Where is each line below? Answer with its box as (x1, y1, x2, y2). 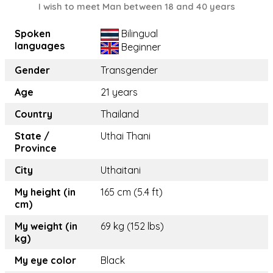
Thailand (101, 108, 139, 121)
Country (15, 108, 52, 121)
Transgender (101, 64, 158, 77)
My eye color (15, 254, 76, 267)
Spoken (15, 27, 51, 40)
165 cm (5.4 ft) (101, 186, 163, 199)
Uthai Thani (101, 130, 151, 143)
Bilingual (119, 27, 158, 40)
